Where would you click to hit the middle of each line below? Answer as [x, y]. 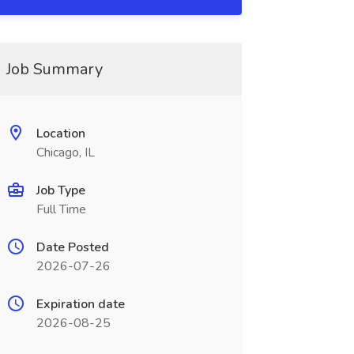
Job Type [60, 190]
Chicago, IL [65, 153]
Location [60, 134]
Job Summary [54, 69]
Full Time [61, 209]
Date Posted [72, 247]
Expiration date [80, 304]
